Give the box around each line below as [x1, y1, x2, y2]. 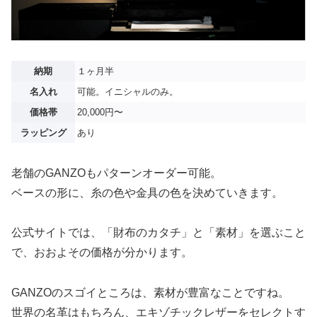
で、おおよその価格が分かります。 [11, 246, 192, 259]
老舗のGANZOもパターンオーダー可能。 [11, 166, 221, 179]
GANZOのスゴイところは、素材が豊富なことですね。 [11, 287, 289, 299]
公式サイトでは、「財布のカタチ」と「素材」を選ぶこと [11, 226, 306, 239]
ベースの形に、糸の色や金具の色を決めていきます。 [11, 186, 283, 199]
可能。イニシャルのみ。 [77, 86, 178, 97]
